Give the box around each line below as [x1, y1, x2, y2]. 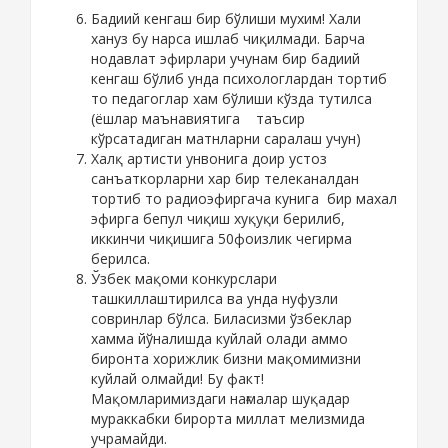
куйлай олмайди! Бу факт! [91, 369, 264, 389]
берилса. [91, 249, 150, 269]
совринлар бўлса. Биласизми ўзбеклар [91, 309, 352, 329]
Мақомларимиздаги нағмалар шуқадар [91, 389, 350, 409]
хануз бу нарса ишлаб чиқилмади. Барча [91, 29, 365, 49]
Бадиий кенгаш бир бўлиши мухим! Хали [91, 9, 361, 29]
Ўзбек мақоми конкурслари [91, 269, 277, 289]
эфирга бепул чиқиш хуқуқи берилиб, [91, 209, 345, 229]
